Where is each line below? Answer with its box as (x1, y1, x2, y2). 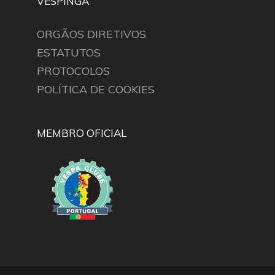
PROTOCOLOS (36, 64, 110, 79)
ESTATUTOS (36, 45, 101, 60)
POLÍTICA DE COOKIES (36, 82, 155, 97)
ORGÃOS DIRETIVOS (36, 27, 146, 42)
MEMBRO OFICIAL (36, 126, 126, 140)
